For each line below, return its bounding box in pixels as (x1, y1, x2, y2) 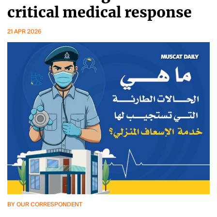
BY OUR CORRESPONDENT (7, 200, 82, 208)
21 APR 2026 (7, 28, 41, 35)
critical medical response (7, 3, 192, 21)
